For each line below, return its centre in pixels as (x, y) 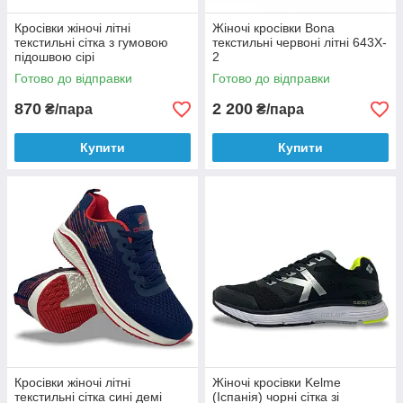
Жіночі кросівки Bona (273, 28)
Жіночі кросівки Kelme (277, 382)
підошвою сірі (54, 57)
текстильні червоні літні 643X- (300, 42)
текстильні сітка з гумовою (91, 42)
